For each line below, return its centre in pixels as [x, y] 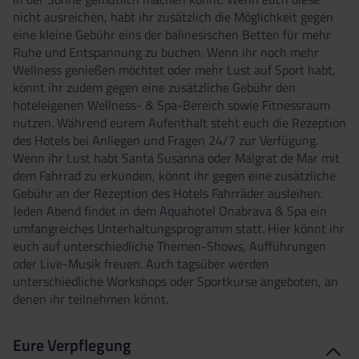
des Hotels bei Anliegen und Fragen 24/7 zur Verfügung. [165, 140]
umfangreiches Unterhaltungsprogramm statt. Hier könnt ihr [179, 228]
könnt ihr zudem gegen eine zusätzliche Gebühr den [154, 87]
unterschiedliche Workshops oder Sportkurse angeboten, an [175, 281]
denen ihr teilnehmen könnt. [94, 298]
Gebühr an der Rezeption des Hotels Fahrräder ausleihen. [168, 193]
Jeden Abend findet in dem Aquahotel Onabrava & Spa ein [170, 210]
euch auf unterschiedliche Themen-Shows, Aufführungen [169, 246]
